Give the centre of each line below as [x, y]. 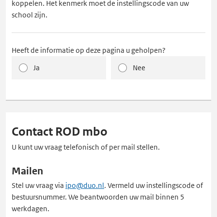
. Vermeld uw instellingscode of [154, 185]
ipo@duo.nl [85, 185]
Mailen [28, 171]
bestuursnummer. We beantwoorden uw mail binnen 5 [98, 197]
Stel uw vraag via [39, 185]
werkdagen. [31, 209]
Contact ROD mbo [60, 132]
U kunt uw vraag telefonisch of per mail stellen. [86, 147]
